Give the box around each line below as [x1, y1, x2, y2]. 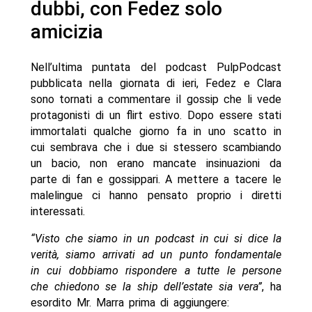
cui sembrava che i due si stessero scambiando [30, 141, 282, 155]
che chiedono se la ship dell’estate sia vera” [30, 280, 263, 294]
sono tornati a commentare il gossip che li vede [30, 93, 282, 107]
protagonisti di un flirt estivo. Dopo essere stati [30, 109, 282, 123]
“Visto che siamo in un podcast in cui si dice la [30, 232, 282, 246]
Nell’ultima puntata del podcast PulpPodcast [30, 61, 282, 75]
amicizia [30, 19, 103, 43]
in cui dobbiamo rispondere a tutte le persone [30, 264, 282, 278]
